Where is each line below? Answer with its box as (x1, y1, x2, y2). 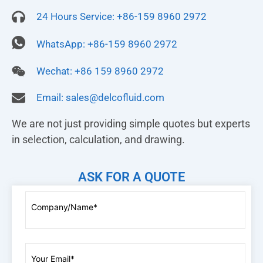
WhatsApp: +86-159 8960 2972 (36, 38, 177, 50)
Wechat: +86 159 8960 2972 (36, 65, 164, 77)
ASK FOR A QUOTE (78, 169, 185, 184)
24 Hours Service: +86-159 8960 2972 (36, 11, 207, 23)
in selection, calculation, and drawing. (12, 133, 187, 146)
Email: (36, 92, 66, 104)
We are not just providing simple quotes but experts (12, 117, 250, 130)
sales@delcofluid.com (65, 92, 164, 104)
